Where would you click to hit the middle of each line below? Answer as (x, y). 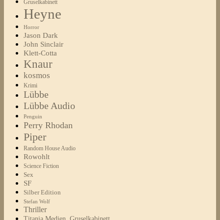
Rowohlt (37, 157)
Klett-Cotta (40, 53)
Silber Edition (42, 192)
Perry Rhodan (48, 125)
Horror (31, 27)
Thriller (35, 210)
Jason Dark (41, 36)
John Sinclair (43, 44)
